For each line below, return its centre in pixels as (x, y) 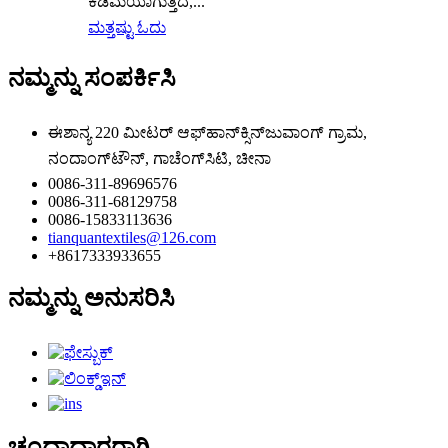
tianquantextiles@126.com (132, 237)
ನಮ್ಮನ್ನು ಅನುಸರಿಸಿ (91, 298)
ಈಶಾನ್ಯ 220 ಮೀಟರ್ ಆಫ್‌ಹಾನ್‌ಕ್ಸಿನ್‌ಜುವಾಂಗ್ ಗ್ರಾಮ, (207, 132)
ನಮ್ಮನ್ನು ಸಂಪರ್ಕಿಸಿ (92, 77)
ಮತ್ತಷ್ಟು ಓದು (127, 27)
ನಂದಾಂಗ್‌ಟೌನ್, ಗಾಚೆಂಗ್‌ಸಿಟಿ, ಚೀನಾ (159, 158)
